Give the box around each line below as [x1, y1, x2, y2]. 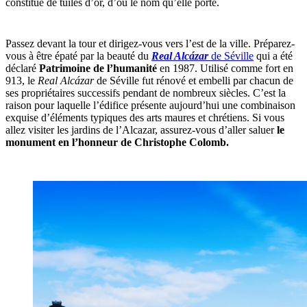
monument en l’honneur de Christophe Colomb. [5, 136, 229, 149]
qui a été [254, 50, 293, 62]
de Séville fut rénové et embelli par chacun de [97, 75, 293, 87]
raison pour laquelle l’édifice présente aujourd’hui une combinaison [5, 99, 295, 112]
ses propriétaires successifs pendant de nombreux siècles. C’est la [5, 87, 286, 99]
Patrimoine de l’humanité [36, 62, 160, 75]
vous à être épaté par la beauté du [5, 50, 151, 62]
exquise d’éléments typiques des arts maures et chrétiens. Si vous [5, 112, 284, 124]
